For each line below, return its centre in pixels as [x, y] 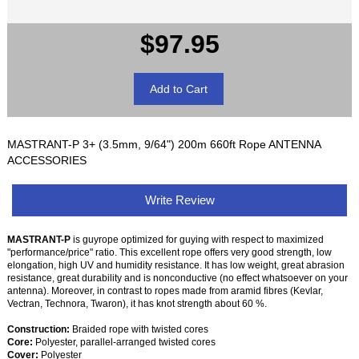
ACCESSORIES [47, 160]
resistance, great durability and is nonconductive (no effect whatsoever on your [178, 278]
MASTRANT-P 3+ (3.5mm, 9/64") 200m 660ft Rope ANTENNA [164, 144]
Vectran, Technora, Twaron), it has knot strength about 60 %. [137, 304]
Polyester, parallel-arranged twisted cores [125, 342]
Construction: [39, 329]
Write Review [179, 200]
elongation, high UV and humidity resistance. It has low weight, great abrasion [176, 265]
